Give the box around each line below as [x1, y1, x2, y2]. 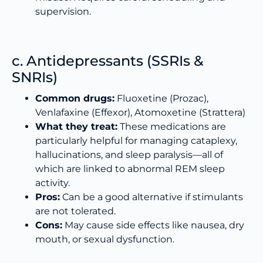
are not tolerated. [35, 205, 116, 217]
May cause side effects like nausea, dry [62, 219, 244, 231]
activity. [35, 177, 70, 188]
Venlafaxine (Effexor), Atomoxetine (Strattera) [35, 106, 245, 118]
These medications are [117, 120, 226, 132]
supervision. [35, 5, 91, 17]
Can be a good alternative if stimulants [60, 191, 243, 203]
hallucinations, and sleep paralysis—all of [35, 149, 223, 160]
